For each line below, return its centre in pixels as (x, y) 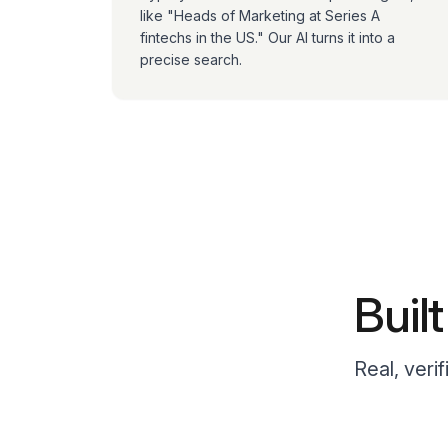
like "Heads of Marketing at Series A (260, 15)
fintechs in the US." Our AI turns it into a (267, 37)
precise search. (191, 59)
